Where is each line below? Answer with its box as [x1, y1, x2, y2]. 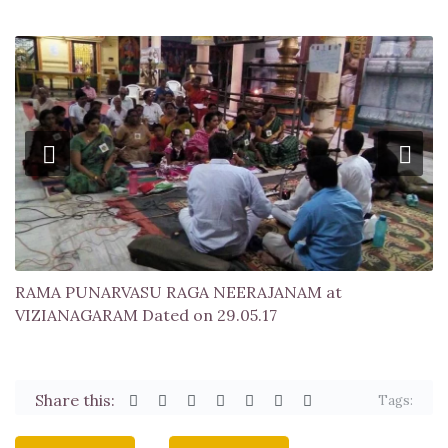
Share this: [35, 390, 115, 411]
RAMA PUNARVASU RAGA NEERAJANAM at [15, 282, 342, 303]
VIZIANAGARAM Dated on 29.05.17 [15, 305, 277, 326]
